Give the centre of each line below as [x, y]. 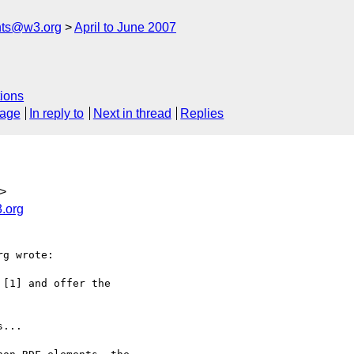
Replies [202, 114]
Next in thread [132, 114]
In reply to [57, 114]
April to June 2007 [125, 27]
